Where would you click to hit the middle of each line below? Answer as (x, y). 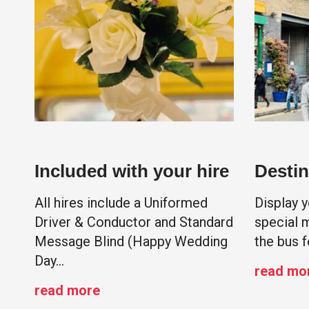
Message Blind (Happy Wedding (131, 242)
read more (67, 291)
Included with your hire (132, 171)
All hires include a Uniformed (121, 203)
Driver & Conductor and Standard (134, 222)
